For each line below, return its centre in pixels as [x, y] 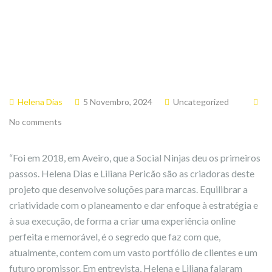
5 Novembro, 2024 [118, 102]
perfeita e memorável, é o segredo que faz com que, [115, 236]
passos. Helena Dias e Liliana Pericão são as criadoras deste [132, 173]
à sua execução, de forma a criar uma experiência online [122, 221]
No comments [36, 122]
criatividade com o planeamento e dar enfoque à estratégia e [134, 205]
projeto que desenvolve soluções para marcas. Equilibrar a [128, 189]
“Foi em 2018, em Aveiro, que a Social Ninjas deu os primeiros [135, 158]
